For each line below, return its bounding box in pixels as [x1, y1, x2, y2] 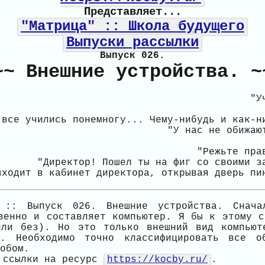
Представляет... [83, 5, 182, 18]
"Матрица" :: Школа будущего [21, 18, 244, 34]
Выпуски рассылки [66, 34, 199, 50]
